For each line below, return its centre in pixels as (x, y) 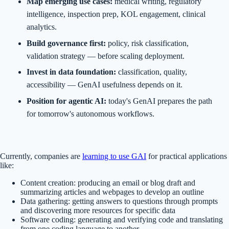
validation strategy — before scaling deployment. (106, 56)
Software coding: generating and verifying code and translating (122, 219)
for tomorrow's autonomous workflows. (90, 113)
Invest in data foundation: (71, 72)
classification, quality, (152, 72)
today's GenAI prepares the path (159, 101)
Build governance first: (66, 43)
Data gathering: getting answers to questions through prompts (119, 201)
